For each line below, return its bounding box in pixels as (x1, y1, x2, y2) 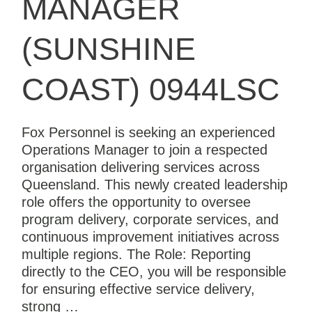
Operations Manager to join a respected (21, 142, 267, 158)
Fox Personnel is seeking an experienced (21, 125, 275, 141)
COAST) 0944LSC (21, 72, 280, 108)
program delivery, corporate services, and (21, 212, 279, 228)
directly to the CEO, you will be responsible (21, 264, 286, 280)
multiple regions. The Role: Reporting (21, 247, 251, 263)
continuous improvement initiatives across (21, 229, 279, 245)
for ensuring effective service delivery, (21, 281, 255, 297)
